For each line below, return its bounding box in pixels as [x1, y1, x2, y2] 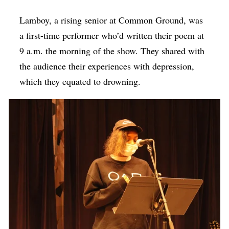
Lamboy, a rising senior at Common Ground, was [19, 14, 203, 27]
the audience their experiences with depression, [19, 60, 195, 73]
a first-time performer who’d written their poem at [19, 29, 204, 42]
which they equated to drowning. [19, 75, 141, 88]
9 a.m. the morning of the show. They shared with [19, 44, 205, 57]
